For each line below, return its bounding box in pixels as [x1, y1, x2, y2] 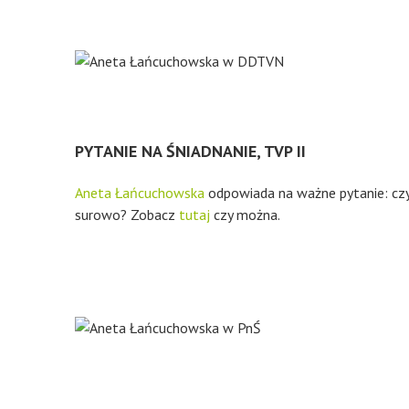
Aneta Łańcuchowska [75, 184, 204, 202]
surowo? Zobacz [75, 205, 179, 224]
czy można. [210, 205, 280, 224]
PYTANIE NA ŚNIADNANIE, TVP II [75, 141, 306, 162]
